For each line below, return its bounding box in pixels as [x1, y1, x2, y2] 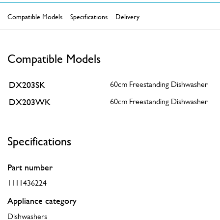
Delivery [115, 12, 139, 21]
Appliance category [7, 195, 77, 206]
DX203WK [8, 97, 51, 107]
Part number [7, 162, 53, 172]
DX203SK [8, 80, 45, 90]
